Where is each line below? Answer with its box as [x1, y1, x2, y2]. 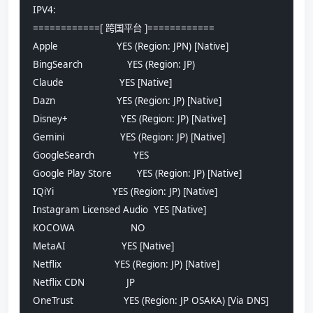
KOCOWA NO [33, 221, 145, 235]
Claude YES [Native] [33, 76, 172, 89]
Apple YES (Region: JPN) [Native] [33, 40, 228, 53]
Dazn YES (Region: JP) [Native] [33, 94, 221, 108]
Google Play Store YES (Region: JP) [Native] [33, 167, 242, 180]
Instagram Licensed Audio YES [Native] [33, 203, 206, 217]
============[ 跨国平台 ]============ [33, 22, 214, 35]
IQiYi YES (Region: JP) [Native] [33, 185, 217, 198]
